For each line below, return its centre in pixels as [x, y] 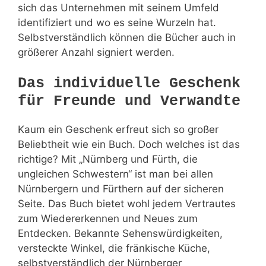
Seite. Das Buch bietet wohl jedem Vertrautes [127, 204]
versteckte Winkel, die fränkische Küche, [114, 248]
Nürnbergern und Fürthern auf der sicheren [121, 189]
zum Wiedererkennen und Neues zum [108, 219]
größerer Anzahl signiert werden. [96, 52]
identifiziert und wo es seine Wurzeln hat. [117, 22]
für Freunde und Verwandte [129, 102]
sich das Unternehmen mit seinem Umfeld [118, 7]
